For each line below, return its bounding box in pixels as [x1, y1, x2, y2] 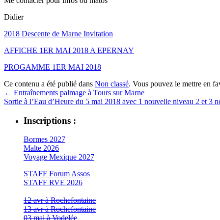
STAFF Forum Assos [24, 169, 90, 178]
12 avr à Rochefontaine [24, 196, 96, 205]
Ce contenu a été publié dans [4, 79, 95, 88]
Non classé [95, 79, 129, 88]
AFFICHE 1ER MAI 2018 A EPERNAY [4, 46, 134, 55]
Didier [4, 12, 24, 21]
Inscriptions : [24, 115, 76, 126]
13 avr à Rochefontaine [24, 205, 96, 214]
